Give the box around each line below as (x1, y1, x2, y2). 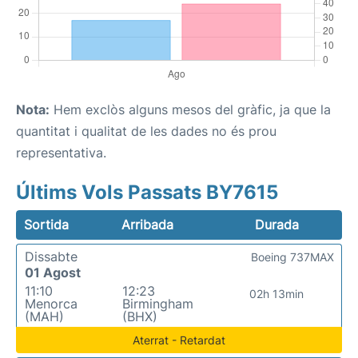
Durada (254, 217, 299, 233)
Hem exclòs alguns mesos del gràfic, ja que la (50, 101, 331, 117)
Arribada (121, 217, 174, 233)
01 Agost (25, 265, 81, 280)
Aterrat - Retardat (133, 333, 225, 347)
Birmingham (121, 296, 193, 312)
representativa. (16, 145, 106, 161)
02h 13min (249, 287, 304, 300)
